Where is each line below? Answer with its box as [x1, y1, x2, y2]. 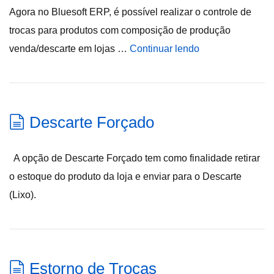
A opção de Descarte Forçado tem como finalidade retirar [9, 153, 260, 163]
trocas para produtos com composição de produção [9, 25, 231, 35]
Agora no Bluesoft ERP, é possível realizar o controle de [9, 7, 251, 17]
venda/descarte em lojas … [9, 43, 130, 54]
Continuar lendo [130, 43, 199, 54]
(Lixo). [9, 190, 36, 200]
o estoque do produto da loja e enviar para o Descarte [9, 171, 242, 182]
